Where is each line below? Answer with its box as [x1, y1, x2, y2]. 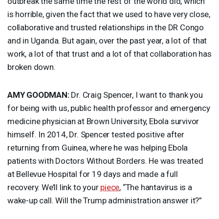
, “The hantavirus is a [119, 182, 192, 192]
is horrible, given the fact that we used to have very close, [7, 9, 210, 19]
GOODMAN [26, 89, 67, 100]
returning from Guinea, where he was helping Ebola [7, 142, 188, 153]
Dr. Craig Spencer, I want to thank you [69, 89, 203, 100]
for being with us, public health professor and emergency [7, 103, 210, 113]
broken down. [7, 62, 56, 72]
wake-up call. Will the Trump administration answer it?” [7, 195, 202, 205]
